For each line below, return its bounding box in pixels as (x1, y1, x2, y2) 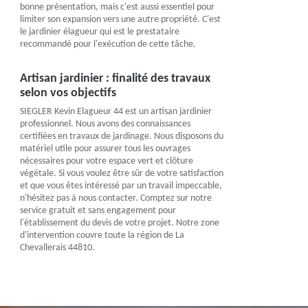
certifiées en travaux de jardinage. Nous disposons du (19, 131, 223, 142)
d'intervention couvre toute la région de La (19, 230, 184, 241)
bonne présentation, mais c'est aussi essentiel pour (19, 2, 214, 12)
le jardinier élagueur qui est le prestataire (19, 27, 179, 37)
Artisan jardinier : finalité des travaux (19, 72, 210, 85)
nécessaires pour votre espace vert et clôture (19, 156, 193, 166)
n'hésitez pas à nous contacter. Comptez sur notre (19, 193, 212, 203)
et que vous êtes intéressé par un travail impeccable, (19, 181, 222, 191)
